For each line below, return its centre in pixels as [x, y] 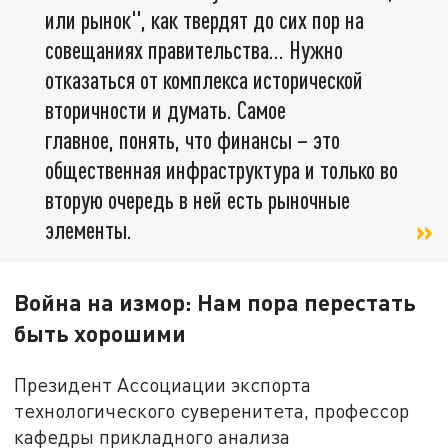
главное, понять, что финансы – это [192, 140]
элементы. [88, 230]
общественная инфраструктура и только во [221, 170]
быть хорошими [100, 333]
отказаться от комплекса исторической [204, 80]
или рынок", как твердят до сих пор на [204, 20]
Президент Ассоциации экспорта [163, 385]
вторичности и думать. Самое [165, 110]
